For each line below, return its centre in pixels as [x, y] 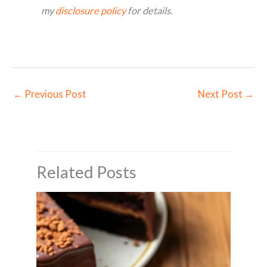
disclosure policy [91, 10]
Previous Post [55, 94]
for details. [149, 10]
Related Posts [87, 172]
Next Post [221, 94]
